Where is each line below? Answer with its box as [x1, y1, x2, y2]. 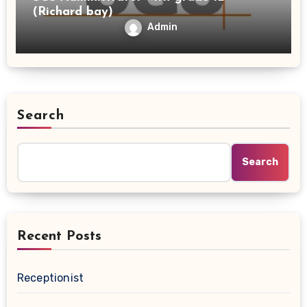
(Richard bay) [32, 5, 113, 19]
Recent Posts [16, 230, 101, 243]
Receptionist [16, 271, 84, 284]
